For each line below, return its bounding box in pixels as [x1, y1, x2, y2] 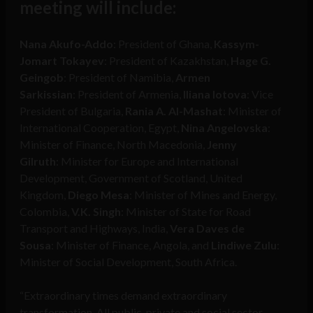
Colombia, [20, 205, 71, 219]
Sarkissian [20, 87, 73, 101]
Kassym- [214, 37, 259, 51]
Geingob [20, 71, 64, 85]
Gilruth [20, 154, 56, 168]
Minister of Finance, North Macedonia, [20, 138, 207, 152]
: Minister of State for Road [121, 205, 251, 219]
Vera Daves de [170, 221, 245, 235]
